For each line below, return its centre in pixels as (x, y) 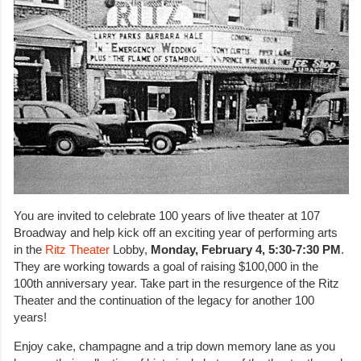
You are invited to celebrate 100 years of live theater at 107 (167, 215)
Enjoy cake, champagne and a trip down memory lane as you (174, 346)
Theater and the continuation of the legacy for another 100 (164, 300)
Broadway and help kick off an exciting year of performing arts (176, 232)
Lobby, (130, 249)
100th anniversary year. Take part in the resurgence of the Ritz (176, 283)
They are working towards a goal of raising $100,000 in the (166, 266)
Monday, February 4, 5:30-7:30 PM (246, 249)
